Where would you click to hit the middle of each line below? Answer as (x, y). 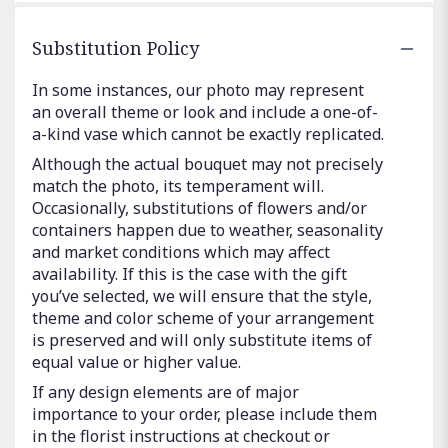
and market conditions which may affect (181, 252)
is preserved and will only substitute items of (202, 340)
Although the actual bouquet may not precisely (207, 164)
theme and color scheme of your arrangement (203, 318)
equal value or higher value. (136, 362)
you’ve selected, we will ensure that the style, (202, 296)
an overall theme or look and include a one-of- (205, 112)
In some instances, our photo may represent (198, 90)
